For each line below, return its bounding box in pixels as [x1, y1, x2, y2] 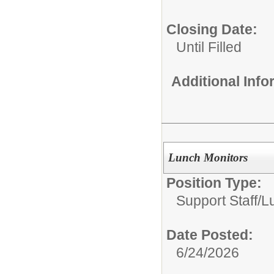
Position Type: [166, 175, 262, 191]
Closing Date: [166, 21, 257, 37]
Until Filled [176, 39, 242, 55]
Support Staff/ [176, 193, 261, 209]
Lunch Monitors [168, 151, 248, 165]
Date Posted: [166, 227, 253, 243]
